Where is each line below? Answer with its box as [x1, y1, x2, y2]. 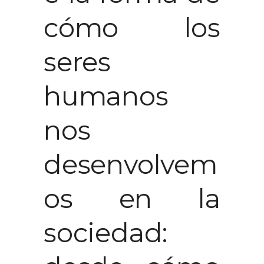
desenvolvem [44, 147, 217, 180]
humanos [44, 79, 169, 112]
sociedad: [44, 216, 168, 249]
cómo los [44, 11, 220, 44]
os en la [44, 181, 220, 214]
